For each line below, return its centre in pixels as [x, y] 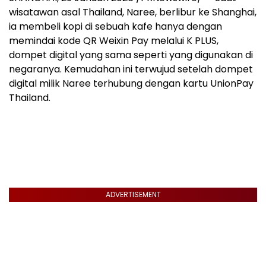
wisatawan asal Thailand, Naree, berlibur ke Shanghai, [133, 12]
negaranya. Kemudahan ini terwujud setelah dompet [131, 69]
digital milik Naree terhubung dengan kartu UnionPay [131, 83]
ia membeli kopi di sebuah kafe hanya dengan [115, 26]
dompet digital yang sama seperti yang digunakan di [131, 55]
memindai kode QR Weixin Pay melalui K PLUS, [114, 41]
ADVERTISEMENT [133, 194]
